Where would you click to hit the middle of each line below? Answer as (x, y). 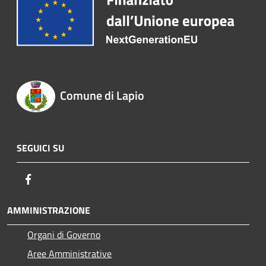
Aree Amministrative (69, 253)
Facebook (53, 178)
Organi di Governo (64, 234)
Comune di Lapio (102, 96)
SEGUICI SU (40, 148)
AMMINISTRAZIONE (49, 210)
